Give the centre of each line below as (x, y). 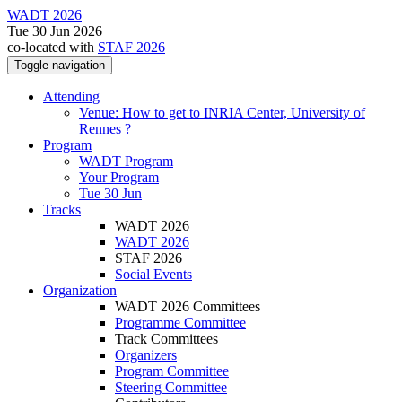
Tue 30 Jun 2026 (55, 31)
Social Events (153, 274)
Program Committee (172, 371)
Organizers (146, 355)
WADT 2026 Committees (188, 306)
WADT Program (126, 161)
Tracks (62, 210)
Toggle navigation (60, 65)
